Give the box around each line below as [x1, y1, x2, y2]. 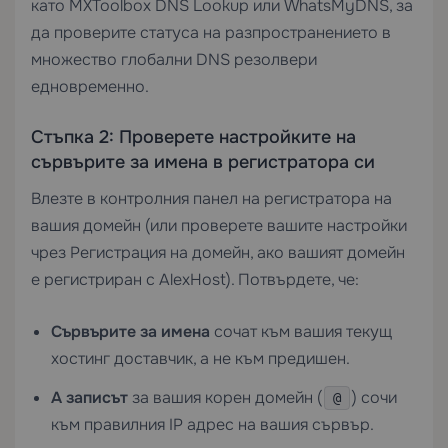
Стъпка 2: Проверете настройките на [31, 126, 356, 148]
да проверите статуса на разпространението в [31, 22, 391, 43]
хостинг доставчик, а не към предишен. [51, 348, 350, 369]
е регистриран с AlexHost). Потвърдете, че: [31, 269, 359, 290]
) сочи [352, 387, 397, 408]
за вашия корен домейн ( [128, 387, 322, 408]
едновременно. [31, 76, 149, 97]
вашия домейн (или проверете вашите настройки [31, 215, 407, 236]
